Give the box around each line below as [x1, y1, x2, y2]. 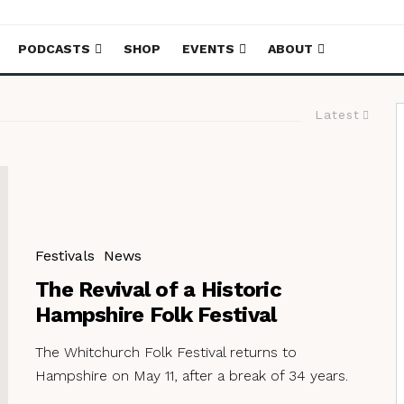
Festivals [35, 246, 95, 264]
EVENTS [182, 41, 234, 56]
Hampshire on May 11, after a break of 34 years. [35, 366, 348, 384]
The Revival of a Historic [35, 276, 281, 302]
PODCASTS [18, 41, 90, 56]
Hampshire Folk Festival [35, 301, 277, 327]
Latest [315, 107, 360, 122]
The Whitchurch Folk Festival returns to [35, 343, 297, 361]
